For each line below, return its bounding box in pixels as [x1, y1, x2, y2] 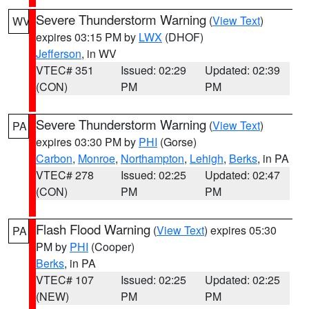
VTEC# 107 [36, 272, 94, 288]
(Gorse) [157, 134, 197, 150]
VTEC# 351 [36, 62, 94, 78]
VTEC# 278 [36, 167, 94, 183]
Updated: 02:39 [205, 62, 281, 78]
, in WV [81, 46, 117, 61]
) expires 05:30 [204, 222, 277, 238]
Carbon [36, 150, 72, 166]
